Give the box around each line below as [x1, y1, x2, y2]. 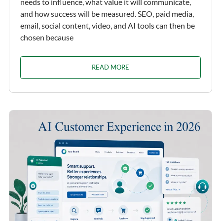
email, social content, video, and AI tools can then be [20, 21, 195, 31]
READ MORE [92, 63, 129, 72]
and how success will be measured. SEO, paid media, [20, 9, 194, 19]
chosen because [20, 33, 74, 42]
